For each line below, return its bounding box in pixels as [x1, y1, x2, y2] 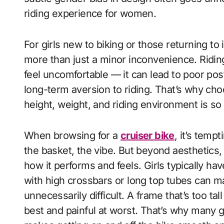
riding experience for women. [24, 7, 156, 19]
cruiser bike [120, 129, 174, 141]
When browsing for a [24, 129, 120, 141]
